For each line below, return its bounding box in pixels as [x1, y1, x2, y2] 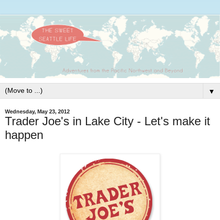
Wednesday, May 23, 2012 [5, 108, 70, 114]
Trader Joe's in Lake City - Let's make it [5, 114, 210, 128]
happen [5, 128, 43, 141]
